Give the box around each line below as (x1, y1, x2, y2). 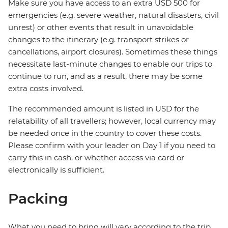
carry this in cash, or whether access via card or (8, 153, 184, 163)
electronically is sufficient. (8, 165, 104, 175)
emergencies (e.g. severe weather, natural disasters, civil (8, 10, 219, 20)
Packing (8, 190, 68, 208)
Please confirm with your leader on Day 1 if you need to (8, 140, 215, 151)
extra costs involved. (8, 83, 83, 94)
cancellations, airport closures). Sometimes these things (8, 47, 217, 57)
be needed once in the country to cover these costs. (8, 128, 202, 138)
